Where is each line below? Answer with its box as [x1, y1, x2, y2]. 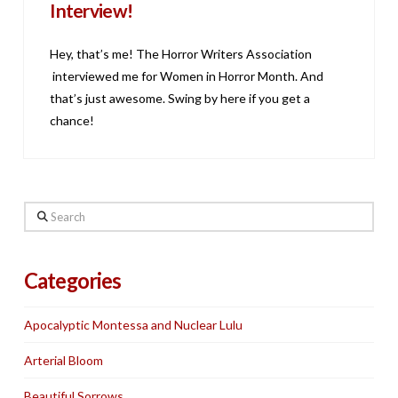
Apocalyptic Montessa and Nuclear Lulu [23, 316, 243, 332]
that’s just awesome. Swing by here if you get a [50, 91, 311, 107]
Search [22, 203, 61, 219]
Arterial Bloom [23, 353, 103, 369]
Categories [23, 268, 122, 294]
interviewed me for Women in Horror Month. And [50, 68, 324, 84]
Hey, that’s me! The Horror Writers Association [50, 46, 313, 62]
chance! [50, 113, 100, 129]
